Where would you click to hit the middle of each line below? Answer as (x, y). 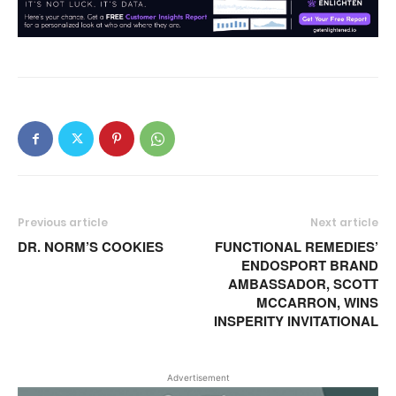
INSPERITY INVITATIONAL (296, 320)
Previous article (63, 222)
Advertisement (198, 377)
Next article (344, 222)
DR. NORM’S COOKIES (91, 246)
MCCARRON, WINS (317, 302)
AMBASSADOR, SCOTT (303, 283)
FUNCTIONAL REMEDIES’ (297, 246)
